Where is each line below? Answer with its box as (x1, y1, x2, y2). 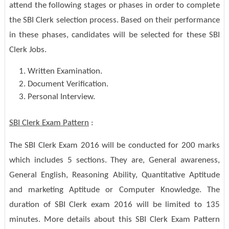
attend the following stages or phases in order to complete (9, 1, 220, 10)
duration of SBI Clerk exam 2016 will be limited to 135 (9, 200, 220, 210)
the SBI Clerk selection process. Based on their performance (9, 16, 220, 25)
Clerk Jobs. (9, 45, 47, 55)
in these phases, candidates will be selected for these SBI (9, 31, 220, 40)
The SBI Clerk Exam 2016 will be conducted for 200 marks (9, 141, 220, 150)
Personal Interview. (27, 93, 95, 102)
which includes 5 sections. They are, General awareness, (9, 156, 220, 165)
